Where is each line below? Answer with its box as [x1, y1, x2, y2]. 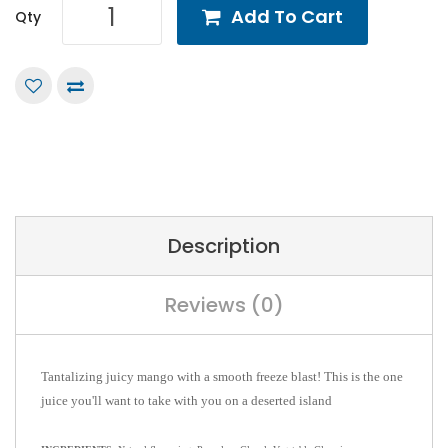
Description [168, 232, 280, 260]
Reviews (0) [164, 291, 284, 319]
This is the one [324, 369, 403, 384]
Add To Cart [231, 4, 343, 29]
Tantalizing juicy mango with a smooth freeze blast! [41, 369, 324, 384]
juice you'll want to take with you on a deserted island [41, 393, 332, 408]
